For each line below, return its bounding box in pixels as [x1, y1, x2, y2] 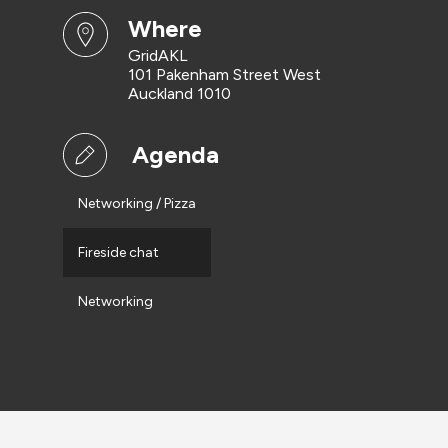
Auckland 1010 [127, 84, 231, 103]
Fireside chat [77, 244, 159, 261]
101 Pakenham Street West [127, 65, 321, 84]
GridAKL [127, 46, 188, 65]
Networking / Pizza [77, 195, 196, 212]
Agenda [131, 139, 219, 169]
